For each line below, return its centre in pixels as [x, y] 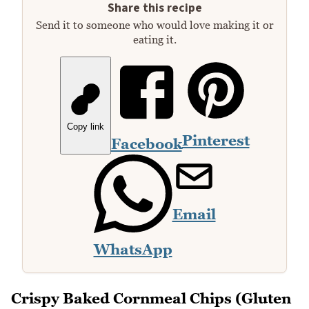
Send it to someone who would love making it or [154, 25]
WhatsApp [133, 250]
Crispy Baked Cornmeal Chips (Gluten [151, 299]
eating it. [154, 40]
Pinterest [216, 141]
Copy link [85, 127]
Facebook [146, 144]
